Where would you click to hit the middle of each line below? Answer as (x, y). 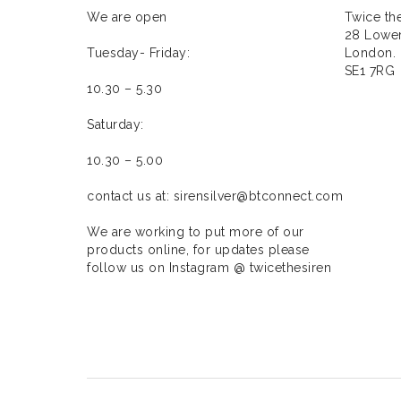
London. (370, 53)
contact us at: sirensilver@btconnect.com (215, 196)
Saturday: (115, 124)
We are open (127, 17)
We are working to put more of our (196, 232)
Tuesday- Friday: (138, 53)
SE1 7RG (369, 71)
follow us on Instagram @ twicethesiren (209, 268)
